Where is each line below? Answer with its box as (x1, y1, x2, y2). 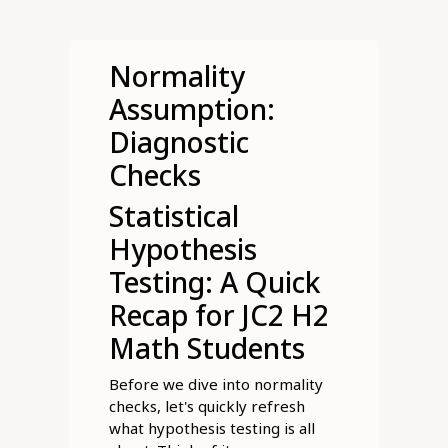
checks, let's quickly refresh (108, 396, 305, 417)
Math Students (108, 329, 305, 368)
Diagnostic (108, 123, 249, 162)
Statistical (108, 197, 239, 236)
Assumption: (108, 90, 275, 129)
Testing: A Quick (108, 263, 321, 302)
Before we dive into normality (108, 374, 323, 395)
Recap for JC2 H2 (108, 296, 329, 335)
